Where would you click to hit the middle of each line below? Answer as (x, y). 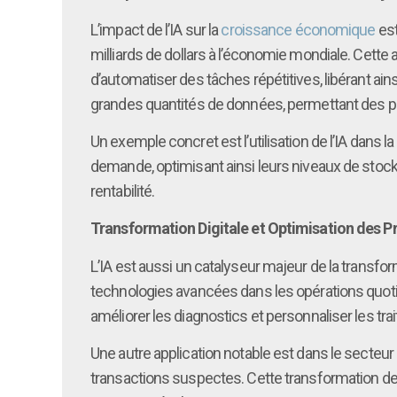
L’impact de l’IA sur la (156, 29)
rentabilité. (123, 191)
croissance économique (298, 29)
